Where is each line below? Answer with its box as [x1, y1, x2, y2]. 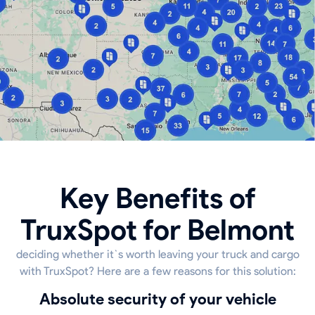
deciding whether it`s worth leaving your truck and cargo [15, 247, 300, 262]
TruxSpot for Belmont [20, 213, 295, 247]
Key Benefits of [59, 181, 256, 216]
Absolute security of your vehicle [51, 290, 276, 309]
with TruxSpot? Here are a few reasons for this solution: [19, 264, 296, 278]
